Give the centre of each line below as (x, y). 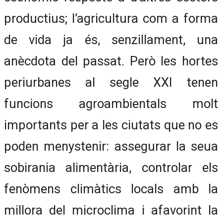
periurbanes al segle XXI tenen (111, 82)
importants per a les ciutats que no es (111, 125)
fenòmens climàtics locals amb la (111, 189)
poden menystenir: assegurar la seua (111, 146)
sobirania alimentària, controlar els (111, 167)
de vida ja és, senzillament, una (111, 39)
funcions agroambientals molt (111, 103)
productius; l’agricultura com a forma (111, 18)
